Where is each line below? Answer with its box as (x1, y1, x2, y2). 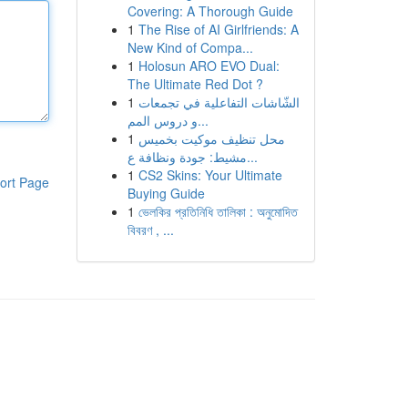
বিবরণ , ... (127, 220, 174, 239)
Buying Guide (127, 184, 205, 202)
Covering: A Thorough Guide (127, 2, 293, 20)
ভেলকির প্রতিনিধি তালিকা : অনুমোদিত (138, 202, 298, 220)
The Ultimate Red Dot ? (127, 75, 263, 93)
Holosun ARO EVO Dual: (138, 56, 280, 75)
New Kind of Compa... (127, 38, 253, 56)
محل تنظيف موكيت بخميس (138, 129, 285, 148)
